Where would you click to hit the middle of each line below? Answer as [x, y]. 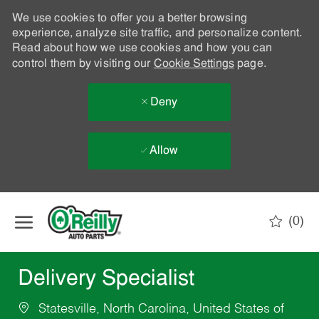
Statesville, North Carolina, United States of [159, 309]
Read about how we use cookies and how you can [142, 48]
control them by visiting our [83, 64]
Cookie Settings [194, 64]
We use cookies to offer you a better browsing [129, 19]
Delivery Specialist [106, 280]
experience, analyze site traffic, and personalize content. [157, 33]
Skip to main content [159, 199]
